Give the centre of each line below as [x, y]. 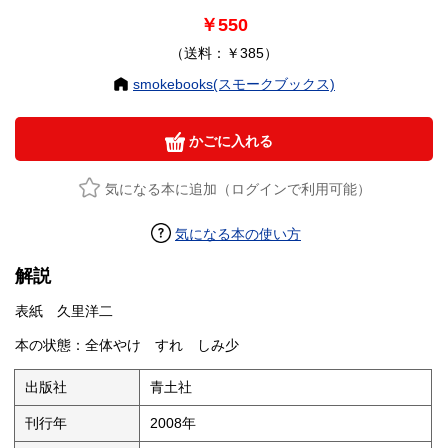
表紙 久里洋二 [64, 311]
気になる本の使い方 [238, 234]
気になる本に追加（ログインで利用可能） [237, 189]
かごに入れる [229, 141]
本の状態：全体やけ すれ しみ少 [127, 345]
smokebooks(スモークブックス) [234, 84]
